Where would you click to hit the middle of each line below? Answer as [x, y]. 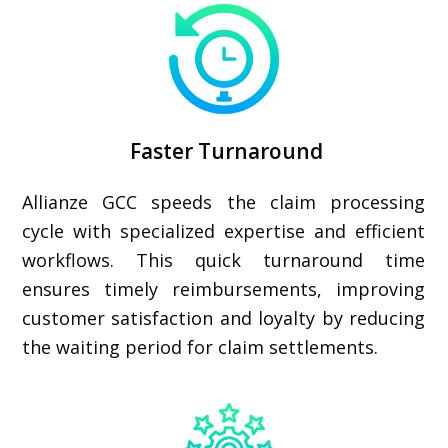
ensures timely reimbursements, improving [224, 289]
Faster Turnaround [224, 151]
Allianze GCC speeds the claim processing [224, 202]
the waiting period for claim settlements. [200, 347]
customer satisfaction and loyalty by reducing [224, 318]
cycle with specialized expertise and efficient [224, 231]
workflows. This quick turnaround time [224, 260]
